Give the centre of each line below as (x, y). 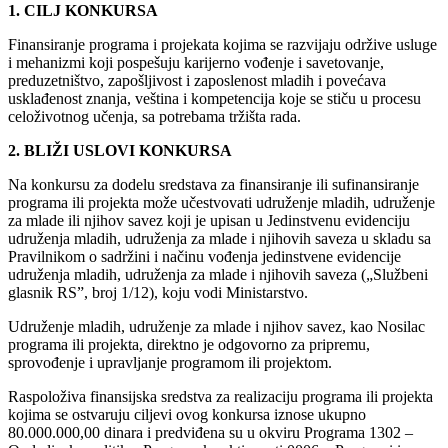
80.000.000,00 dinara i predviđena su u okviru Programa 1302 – (210, 433)
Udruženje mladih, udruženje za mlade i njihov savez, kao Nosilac (216, 327)
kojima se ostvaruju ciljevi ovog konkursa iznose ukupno (187, 415)
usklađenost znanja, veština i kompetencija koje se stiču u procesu (214, 99)
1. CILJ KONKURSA (83, 11)
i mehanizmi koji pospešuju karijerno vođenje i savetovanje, (196, 63)
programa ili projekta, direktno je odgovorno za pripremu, (189, 345)
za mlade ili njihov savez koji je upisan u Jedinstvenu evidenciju (209, 221)
